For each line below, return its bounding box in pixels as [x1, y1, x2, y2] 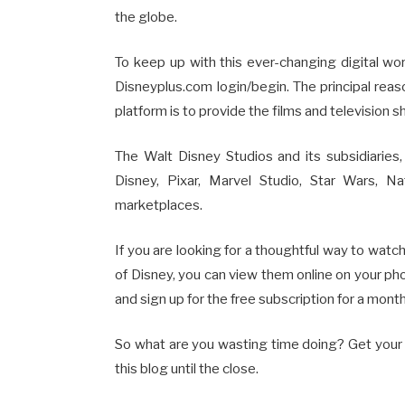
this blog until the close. [115, 360, 259, 377]
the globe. [115, 8, 178, 25]
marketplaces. [115, 196, 203, 213]
